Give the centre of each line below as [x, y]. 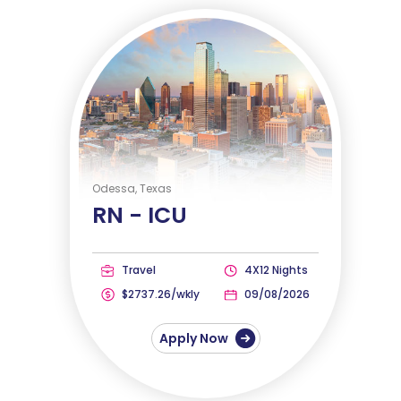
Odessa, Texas [132, 188]
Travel [138, 269]
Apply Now [195, 338]
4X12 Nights [274, 269]
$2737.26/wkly [160, 294]
